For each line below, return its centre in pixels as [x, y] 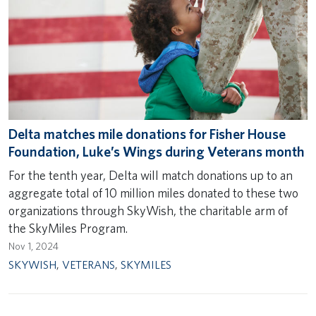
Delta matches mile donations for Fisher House [147, 134]
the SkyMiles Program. [69, 228]
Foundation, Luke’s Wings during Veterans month [157, 151]
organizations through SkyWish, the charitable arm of [148, 210]
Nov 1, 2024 [34, 247]
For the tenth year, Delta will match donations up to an [151, 175]
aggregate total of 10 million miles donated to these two [153, 193]
